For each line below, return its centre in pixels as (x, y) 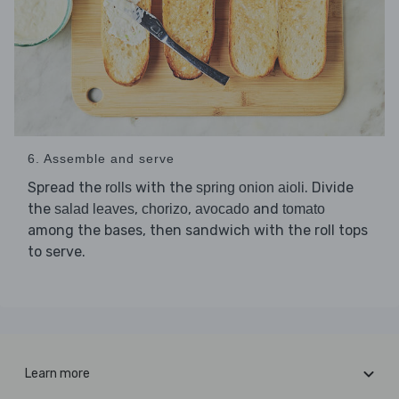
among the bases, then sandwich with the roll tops (198, 231)
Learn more (57, 374)
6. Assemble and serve (101, 159)
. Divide (329, 188)
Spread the (66, 188)
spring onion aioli (250, 188)
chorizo (165, 209)
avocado (222, 209)
